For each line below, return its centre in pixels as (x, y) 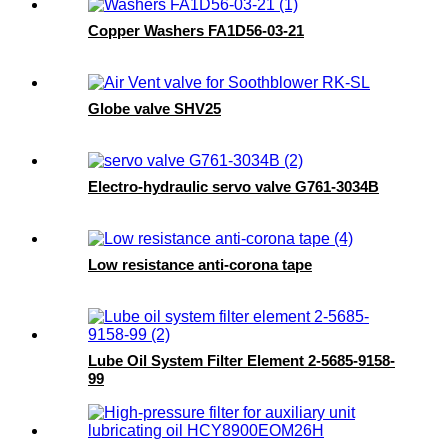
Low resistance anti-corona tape (200, 265)
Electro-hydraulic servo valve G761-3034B (233, 187)
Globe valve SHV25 (154, 109)
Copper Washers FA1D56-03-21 (196, 31)
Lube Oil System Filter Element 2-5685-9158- (241, 361)
